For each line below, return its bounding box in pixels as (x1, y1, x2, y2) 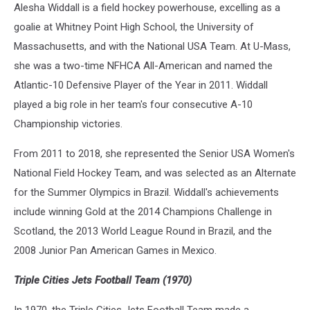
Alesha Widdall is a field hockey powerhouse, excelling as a (14, 1, 280, 15)
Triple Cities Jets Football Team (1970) (14, 274, 192, 287)
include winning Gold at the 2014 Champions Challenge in (14, 206, 272, 219)
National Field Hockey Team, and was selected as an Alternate (14, 167, 296, 180)
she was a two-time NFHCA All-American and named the (14, 60, 273, 73)
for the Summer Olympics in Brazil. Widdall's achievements (14, 186, 279, 199)
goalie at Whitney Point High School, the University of (14, 21, 254, 34)
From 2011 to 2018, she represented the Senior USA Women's (14, 147, 295, 161)
